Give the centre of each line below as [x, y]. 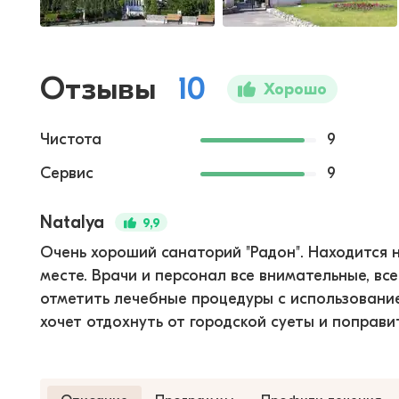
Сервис [67, 173]
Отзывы [98, 89]
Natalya [72, 222]
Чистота [71, 139]
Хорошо [295, 89]
